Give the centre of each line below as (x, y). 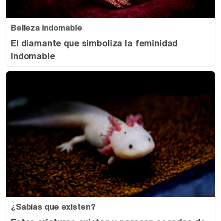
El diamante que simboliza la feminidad (94, 43)
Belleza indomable (47, 28)
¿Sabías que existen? (53, 206)
